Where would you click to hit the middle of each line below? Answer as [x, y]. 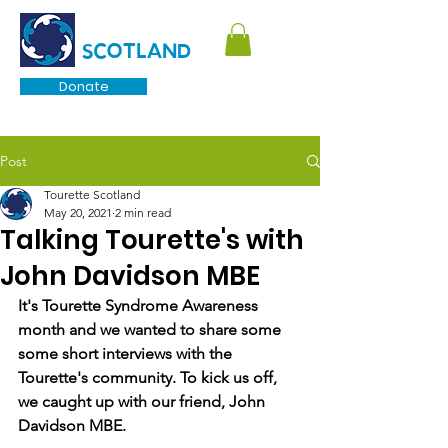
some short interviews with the [127, 354]
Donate [83, 87]
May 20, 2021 [78, 213]
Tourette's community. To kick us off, [149, 378]
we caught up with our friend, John [143, 402]
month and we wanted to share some [151, 330]
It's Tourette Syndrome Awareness [140, 306]
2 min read [143, 213]
